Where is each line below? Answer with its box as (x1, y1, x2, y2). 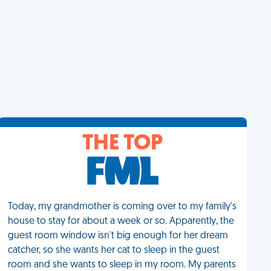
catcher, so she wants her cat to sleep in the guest (8, 246, 220, 255)
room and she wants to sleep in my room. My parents (8, 260, 237, 270)
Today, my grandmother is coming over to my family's (8, 202, 237, 212)
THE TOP (82, 133, 163, 155)
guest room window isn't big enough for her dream (8, 231, 229, 241)
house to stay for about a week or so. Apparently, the (8, 217, 235, 226)
